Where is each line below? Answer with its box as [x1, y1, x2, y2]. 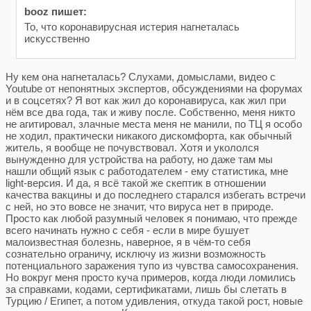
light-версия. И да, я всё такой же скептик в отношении [5, 176, 266, 189]
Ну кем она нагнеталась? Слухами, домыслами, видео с [5, 70, 276, 83]
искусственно [24, 33, 90, 45]
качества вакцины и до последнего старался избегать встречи [5, 188, 305, 201]
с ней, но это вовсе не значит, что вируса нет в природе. [5, 200, 274, 212]
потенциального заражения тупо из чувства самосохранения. [5, 259, 299, 271]
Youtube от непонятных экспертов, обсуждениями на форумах [5, 82, 303, 94]
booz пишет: [24, 5, 87, 17]
